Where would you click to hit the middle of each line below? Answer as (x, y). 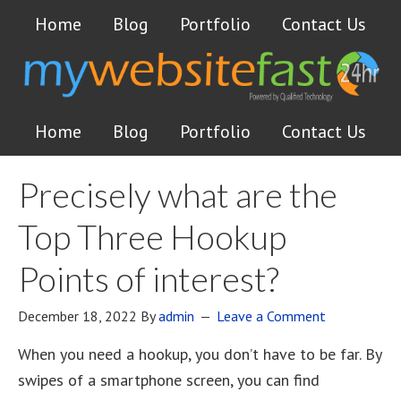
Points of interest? (149, 278)
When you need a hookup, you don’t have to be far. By (200, 354)
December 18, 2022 (77, 316)
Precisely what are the (178, 194)
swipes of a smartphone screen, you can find (169, 380)
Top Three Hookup (152, 236)
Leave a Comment (271, 316)
